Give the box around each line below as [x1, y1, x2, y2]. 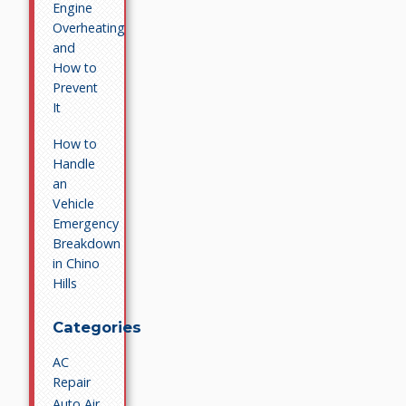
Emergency [53, 214, 120, 232]
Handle [53, 154, 96, 172]
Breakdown [53, 234, 121, 252]
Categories [53, 318, 142, 337]
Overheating [53, 18, 126, 36]
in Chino [53, 254, 101, 272]
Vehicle [53, 194, 95, 212]
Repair [53, 372, 92, 391]
